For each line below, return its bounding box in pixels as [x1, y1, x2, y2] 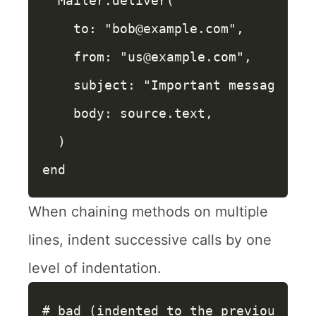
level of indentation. [28, 260, 162, 276]
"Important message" [143, 78, 291, 92]
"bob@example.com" [104, 21, 236, 36]
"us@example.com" [120, 49, 244, 64]
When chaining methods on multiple [28, 203, 268, 220]
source [120, 106, 166, 121]
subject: [73, 78, 143, 92]
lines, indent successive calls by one [28, 231, 272, 248]
